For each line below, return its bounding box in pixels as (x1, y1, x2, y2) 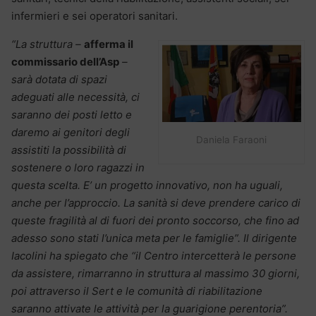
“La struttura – (11, 37, 84, 51)
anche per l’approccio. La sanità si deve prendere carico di (11, 195, 300, 209)
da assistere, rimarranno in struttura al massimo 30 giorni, (11, 266, 300, 280)
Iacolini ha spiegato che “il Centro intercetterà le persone (11, 248, 296, 262)
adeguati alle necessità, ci (11, 90, 140, 104)
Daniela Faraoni (196, 133, 267, 145)
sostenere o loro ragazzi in (11, 160, 145, 174)
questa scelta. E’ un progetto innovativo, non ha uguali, (11, 178, 283, 192)
